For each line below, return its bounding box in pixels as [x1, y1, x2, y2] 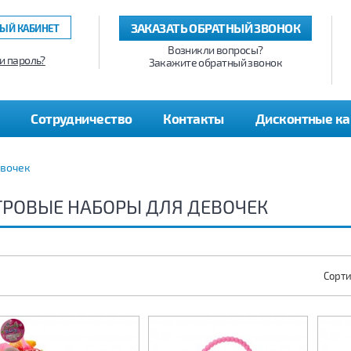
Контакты [163, 110, 224, 126]
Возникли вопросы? [168, 43, 263, 56]
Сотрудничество [31, 110, 132, 126]
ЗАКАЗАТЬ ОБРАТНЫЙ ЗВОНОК [130, 20, 301, 35]
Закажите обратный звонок [148, 56, 283, 69]
